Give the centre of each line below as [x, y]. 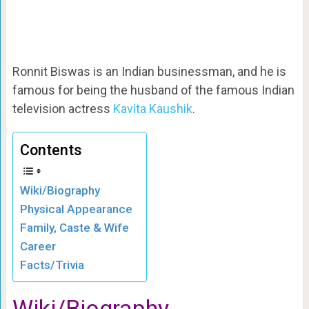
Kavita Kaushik [152, 109]
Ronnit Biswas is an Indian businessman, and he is [149, 72]
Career [38, 247]
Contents [51, 150]
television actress [62, 109]
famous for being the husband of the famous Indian [153, 90]
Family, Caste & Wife [74, 228]
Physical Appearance [76, 209]
